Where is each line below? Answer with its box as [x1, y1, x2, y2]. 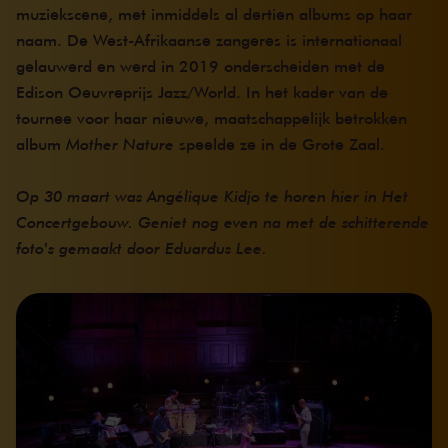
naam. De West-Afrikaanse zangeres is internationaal [16, 28, 402, 50]
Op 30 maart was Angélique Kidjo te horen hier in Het [16, 184, 408, 206]
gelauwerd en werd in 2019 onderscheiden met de [16, 54, 385, 76]
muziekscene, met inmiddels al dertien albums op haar [16, 2, 412, 24]
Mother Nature [66, 132, 179, 154]
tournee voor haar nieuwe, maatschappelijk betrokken [16, 106, 407, 128]
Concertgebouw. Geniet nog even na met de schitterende [16, 210, 429, 232]
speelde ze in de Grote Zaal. [179, 132, 385, 154]
